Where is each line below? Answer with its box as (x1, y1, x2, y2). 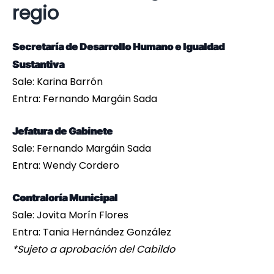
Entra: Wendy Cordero (12, 158, 119, 173)
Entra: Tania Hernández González (12, 225, 171, 240)
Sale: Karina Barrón (12, 75, 103, 89)
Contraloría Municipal (12, 191, 117, 204)
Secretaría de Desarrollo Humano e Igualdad (12, 40, 224, 53)
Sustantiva (12, 58, 64, 71)
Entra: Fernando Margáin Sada (12, 92, 157, 106)
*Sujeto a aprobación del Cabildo (12, 242, 175, 257)
